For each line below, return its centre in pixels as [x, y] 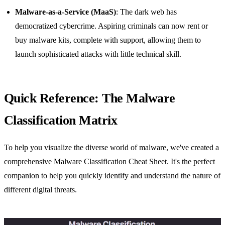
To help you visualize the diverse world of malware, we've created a [111, 148]
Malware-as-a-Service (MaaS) [66, 12]
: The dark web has [147, 12]
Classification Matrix [61, 120]
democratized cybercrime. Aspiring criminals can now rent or [112, 26]
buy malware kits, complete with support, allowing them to [108, 40]
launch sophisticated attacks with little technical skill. [98, 54]
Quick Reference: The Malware [90, 98]
